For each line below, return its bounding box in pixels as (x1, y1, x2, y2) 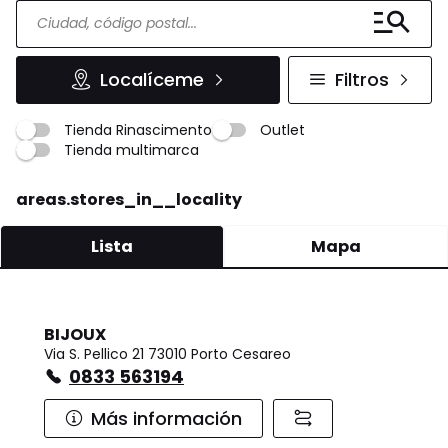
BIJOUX (44, 322, 106, 346)
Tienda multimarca (64, 139, 199, 160)
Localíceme (100, 67, 204, 93)
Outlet (260, 119, 305, 140)
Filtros (335, 67, 389, 93)
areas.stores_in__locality (16, 187, 242, 211)
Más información (91, 405, 242, 431)
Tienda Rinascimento (64, 119, 212, 140)
